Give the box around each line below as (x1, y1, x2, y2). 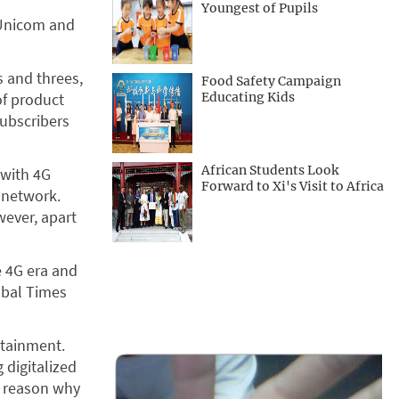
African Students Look (201, 162, 338, 178)
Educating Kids (201, 89, 295, 105)
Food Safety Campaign (201, 73, 341, 89)
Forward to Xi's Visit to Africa (201, 178, 384, 194)
